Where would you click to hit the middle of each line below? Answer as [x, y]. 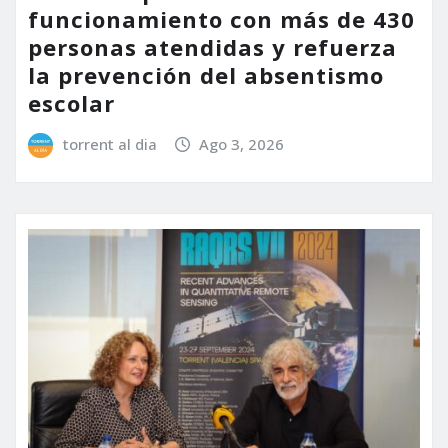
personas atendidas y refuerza [212, 46]
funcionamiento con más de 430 [221, 18]
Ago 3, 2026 [242, 143]
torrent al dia [109, 143]
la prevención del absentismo [206, 74]
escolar [71, 102]
